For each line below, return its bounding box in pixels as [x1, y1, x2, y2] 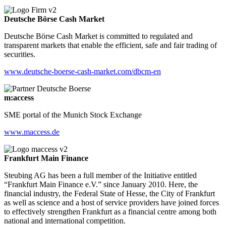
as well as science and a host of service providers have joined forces [4, 198, 219, 207]
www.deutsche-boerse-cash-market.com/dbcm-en [4, 67, 161, 76]
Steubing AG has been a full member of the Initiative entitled [4, 171, 197, 180]
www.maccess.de [4, 128, 60, 137]
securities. [4, 50, 35, 59]
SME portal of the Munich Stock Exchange [4, 110, 142, 120]
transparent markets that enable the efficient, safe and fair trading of [4, 41, 217, 50]
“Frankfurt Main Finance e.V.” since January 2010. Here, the [4, 180, 198, 189]
